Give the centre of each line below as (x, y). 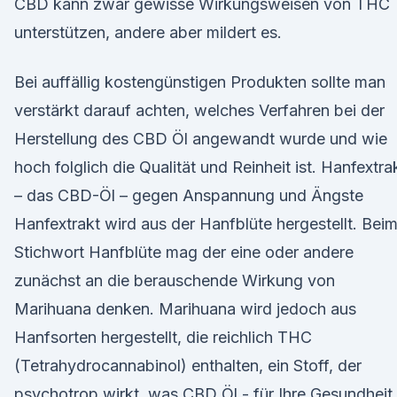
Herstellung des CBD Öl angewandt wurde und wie (201, 139)
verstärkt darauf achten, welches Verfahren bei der (199, 110)
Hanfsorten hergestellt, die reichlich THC (163, 337)
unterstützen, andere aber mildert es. (148, 32)
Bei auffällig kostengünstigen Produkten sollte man (200, 82)
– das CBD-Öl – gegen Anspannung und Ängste (189, 195)
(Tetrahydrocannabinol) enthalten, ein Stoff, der (188, 366)
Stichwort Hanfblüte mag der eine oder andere (184, 252)
